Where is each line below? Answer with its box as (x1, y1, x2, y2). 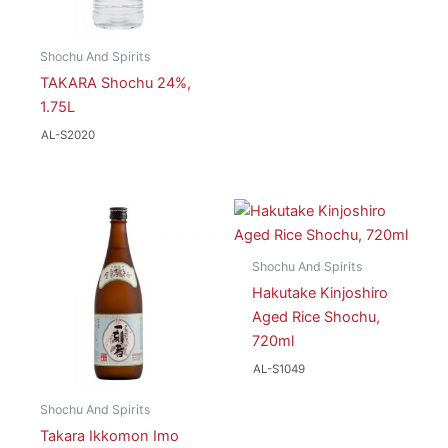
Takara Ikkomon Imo (39, 427, 179, 446)
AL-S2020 (41, 128, 96, 143)
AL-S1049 (252, 362, 305, 377)
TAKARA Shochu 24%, (39, 73, 191, 92)
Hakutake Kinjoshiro (251, 283, 388, 302)
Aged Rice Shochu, (251, 307, 380, 326)
